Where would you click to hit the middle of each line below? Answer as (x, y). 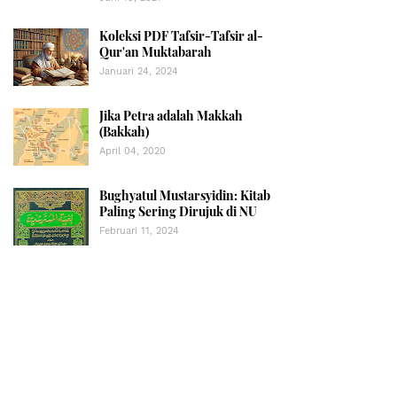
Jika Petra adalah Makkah (171, 116)
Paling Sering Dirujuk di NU (178, 211)
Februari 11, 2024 (139, 231)
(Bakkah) (124, 132)
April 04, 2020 (132, 151)
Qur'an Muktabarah (156, 52)
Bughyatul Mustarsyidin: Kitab (185, 195)
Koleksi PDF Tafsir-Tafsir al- (181, 36)
